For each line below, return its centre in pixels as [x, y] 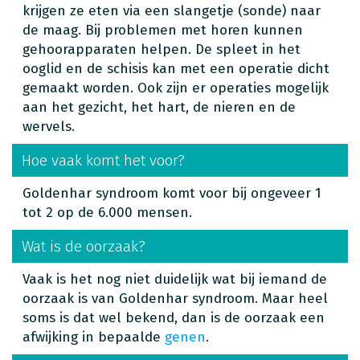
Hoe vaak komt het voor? [103, 160]
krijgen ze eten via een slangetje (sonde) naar [172, 10]
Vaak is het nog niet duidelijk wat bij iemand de [175, 279]
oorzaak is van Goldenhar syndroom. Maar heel [175, 298]
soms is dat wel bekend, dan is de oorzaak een [174, 317]
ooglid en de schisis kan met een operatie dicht [176, 68]
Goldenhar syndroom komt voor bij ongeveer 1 [172, 193]
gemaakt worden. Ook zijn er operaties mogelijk [176, 88]
